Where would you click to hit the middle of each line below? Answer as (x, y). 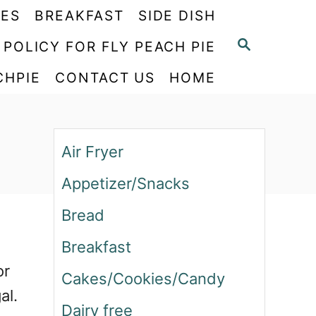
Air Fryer (92, 152)
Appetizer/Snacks (126, 183)
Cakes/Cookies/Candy (143, 279)
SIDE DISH (177, 16)
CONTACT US (105, 78)
